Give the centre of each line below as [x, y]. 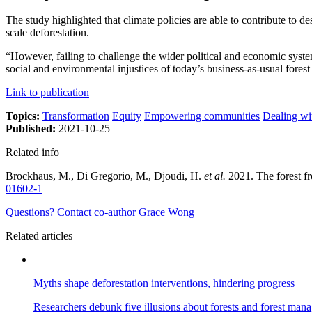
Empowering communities [202, 116]
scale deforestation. [47, 33]
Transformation [76, 116]
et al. [215, 176]
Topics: [24, 116]
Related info [32, 153]
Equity [127, 116]
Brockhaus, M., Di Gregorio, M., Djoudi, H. [105, 176]
